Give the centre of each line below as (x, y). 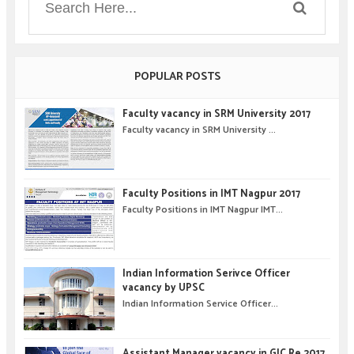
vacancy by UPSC (163, 288)
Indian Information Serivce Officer (206, 273)
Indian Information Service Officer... (200, 303)
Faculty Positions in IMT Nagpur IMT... (202, 209)
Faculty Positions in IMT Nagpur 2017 (211, 194)
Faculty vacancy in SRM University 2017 (216, 114)
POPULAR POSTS (177, 77)
